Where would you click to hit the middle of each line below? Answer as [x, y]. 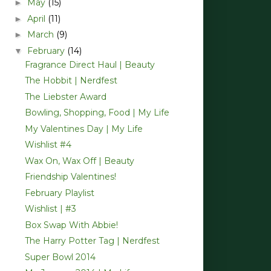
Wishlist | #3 [50, 209]
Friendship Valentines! [70, 177]
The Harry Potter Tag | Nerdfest [92, 241]
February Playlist [59, 193]
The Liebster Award [65, 96]
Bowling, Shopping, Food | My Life [97, 113]
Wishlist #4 [48, 145]
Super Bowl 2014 [60, 257]
